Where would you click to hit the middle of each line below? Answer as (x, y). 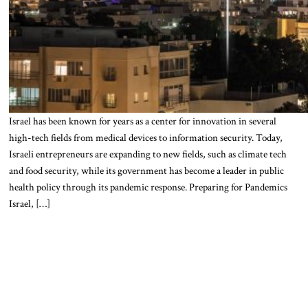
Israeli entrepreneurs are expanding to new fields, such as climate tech (147, 154)
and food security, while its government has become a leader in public (146, 170)
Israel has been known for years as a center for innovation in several (142, 121)
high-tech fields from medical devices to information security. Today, (145, 137)
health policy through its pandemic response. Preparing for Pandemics (148, 187)
